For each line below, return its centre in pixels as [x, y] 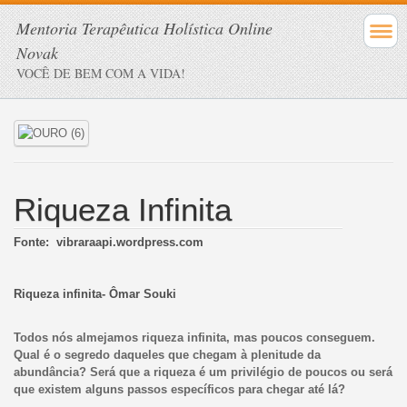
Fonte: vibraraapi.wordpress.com [108, 242]
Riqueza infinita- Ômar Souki [94, 294]
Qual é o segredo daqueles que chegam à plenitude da [167, 354]
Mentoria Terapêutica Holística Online [144, 28]
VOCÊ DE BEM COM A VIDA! [101, 73]
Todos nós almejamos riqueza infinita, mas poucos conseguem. [194, 337]
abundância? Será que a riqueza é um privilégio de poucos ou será [203, 372]
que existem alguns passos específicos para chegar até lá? [179, 389]
